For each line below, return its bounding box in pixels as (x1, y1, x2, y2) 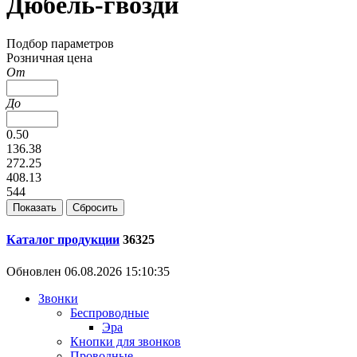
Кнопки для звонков (70, 334, 181, 348)
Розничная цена (6, 51, 92, 65)
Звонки (38, 291, 78, 305)
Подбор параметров (6, 37, 114, 51)
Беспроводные (70, 305, 149, 320)
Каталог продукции (6, 233, 120, 247)
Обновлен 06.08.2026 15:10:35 (6, 264, 170, 278)
